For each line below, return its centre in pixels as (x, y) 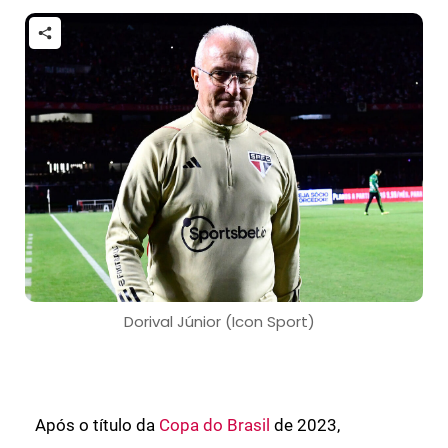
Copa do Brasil (214, 424)
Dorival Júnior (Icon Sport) (219, 321)
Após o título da (97, 424)
